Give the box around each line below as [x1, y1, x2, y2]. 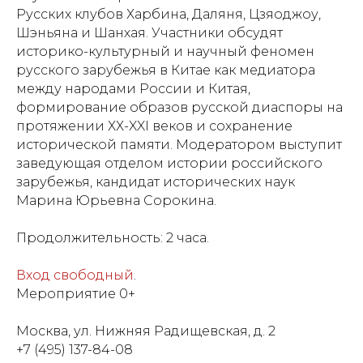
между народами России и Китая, [16, 81, 250, 96]
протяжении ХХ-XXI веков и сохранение [16, 118, 293, 134]
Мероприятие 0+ [16, 286, 135, 301]
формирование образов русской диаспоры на [16, 100, 343, 115]
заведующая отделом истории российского [16, 156, 322, 171]
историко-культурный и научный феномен [16, 44, 314, 59]
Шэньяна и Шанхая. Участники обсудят [16, 25, 283, 41]
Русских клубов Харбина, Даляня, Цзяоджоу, [16, 6, 321, 22]
